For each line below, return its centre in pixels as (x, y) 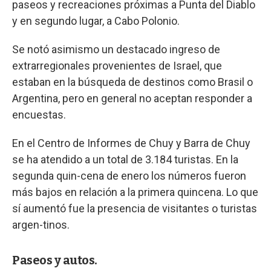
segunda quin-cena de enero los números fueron (129, 175)
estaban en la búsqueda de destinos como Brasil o (132, 82)
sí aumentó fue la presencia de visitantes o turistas (135, 208)
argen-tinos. (41, 224)
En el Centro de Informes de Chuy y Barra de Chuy (131, 143)
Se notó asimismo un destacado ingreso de (116, 49)
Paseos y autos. (55, 260)
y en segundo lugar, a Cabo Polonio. (96, 21)
